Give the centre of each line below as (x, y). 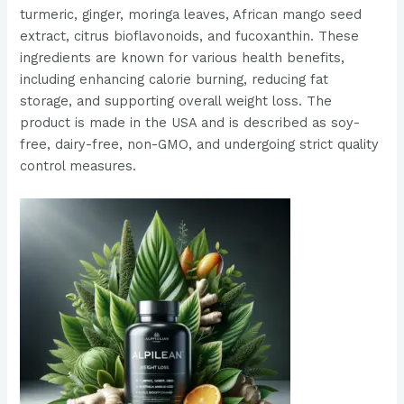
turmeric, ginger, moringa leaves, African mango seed (191, 15)
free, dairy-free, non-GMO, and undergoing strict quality (200, 145)
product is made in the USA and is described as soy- (190, 123)
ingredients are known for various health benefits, (183, 58)
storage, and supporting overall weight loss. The (176, 101)
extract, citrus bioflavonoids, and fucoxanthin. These (190, 37)
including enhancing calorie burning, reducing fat (174, 80)
